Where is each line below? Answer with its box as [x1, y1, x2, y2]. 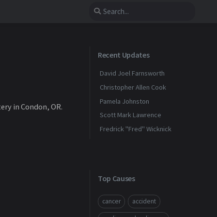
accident [132, 197, 156, 205]
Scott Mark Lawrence [100, 110, 161, 120]
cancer [102, 197, 121, 205]
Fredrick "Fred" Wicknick [100, 124, 171, 134]
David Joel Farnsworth [100, 69, 165, 77]
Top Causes [98, 173, 135, 183]
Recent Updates [98, 50, 150, 60]
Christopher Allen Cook [100, 82, 166, 92]
